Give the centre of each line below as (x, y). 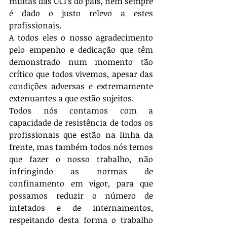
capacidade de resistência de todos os (81, 123)
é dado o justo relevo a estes (81, 13)
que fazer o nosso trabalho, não (81, 159)
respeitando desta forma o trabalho (81, 220)
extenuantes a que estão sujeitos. (71, 98)
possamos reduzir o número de (81, 196)
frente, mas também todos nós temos (81, 147)
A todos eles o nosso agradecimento (81, 37)
